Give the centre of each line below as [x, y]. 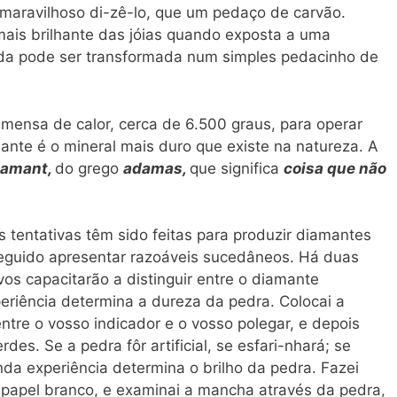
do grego [89, 168]
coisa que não [335, 168]
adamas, [156, 168]
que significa [237, 168]
